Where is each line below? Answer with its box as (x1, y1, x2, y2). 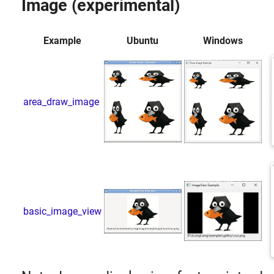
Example (43, 34, 81, 46)
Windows (202, 34, 243, 46)
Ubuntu (127, 34, 159, 46)
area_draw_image (23, 95, 99, 108)
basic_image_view (23, 205, 102, 217)
